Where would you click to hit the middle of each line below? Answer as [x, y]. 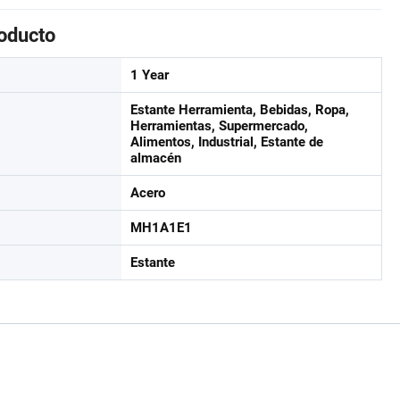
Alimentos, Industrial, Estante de [227, 142]
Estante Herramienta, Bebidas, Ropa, [240, 110]
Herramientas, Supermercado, [219, 126]
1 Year [150, 75]
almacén [156, 158]
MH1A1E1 [161, 228]
